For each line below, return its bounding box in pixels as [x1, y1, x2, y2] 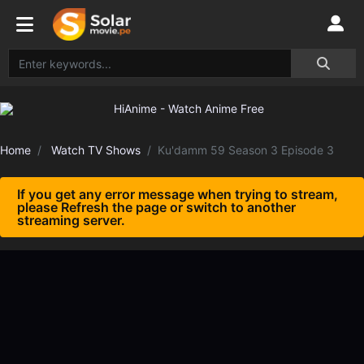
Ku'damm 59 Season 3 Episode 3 [158, 143, 334, 157]
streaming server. [17, 212, 125, 228]
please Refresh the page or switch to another [17, 199, 296, 215]
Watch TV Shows [51, 143, 141, 157]
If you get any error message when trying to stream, [17, 186, 338, 202]
